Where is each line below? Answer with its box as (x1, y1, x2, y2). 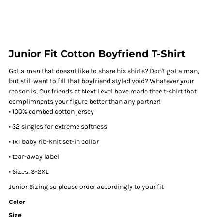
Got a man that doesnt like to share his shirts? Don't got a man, (9, 67, 199, 75)
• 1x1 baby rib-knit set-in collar (9, 138, 99, 146)
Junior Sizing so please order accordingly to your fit (9, 183, 164, 191)
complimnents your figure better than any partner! (9, 97, 164, 106)
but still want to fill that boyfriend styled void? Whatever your (9, 77, 194, 85)
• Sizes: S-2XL (9, 168, 49, 176)
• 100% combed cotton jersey (9, 108, 94, 116)
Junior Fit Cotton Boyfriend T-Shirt (9, 48, 186, 60)
